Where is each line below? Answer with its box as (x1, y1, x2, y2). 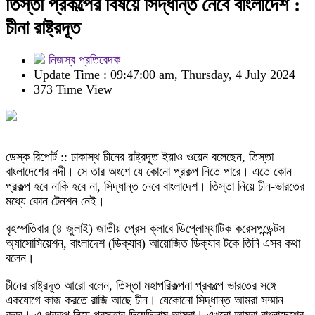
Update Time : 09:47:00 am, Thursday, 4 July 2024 (34, 67, 295, 82)
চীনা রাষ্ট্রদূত (6, 17, 80, 39)
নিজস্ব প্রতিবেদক (45, 53, 120, 67)
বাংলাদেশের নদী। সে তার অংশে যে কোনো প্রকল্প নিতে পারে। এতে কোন (6, 165, 292, 179)
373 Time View (34, 82, 112, 96)
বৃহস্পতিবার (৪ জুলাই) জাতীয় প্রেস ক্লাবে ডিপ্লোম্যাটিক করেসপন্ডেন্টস (6, 221, 285, 236)
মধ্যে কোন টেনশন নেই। (6, 194, 105, 208)
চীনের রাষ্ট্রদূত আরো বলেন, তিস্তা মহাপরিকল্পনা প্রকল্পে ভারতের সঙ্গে (6, 278, 276, 292)
